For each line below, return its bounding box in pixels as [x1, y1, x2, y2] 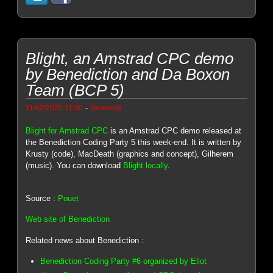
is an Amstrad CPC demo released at [108, 126, 242, 136]
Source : [26, 193, 58, 203]
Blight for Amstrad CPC [26, 126, 108, 136]
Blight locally [123, 161, 168, 171]
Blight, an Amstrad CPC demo [26, 49, 234, 68]
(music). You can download [26, 161, 124, 171]
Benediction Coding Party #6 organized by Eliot [40, 256, 207, 266]
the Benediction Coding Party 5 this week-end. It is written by [26, 138, 242, 147]
